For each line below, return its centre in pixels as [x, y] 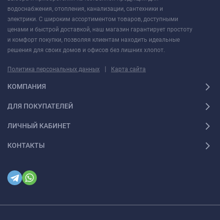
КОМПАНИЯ [27, 87]
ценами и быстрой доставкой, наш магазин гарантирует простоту [100, 29]
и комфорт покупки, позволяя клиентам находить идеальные [94, 40]
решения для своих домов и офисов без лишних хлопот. [86, 50]
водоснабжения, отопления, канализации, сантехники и [85, 9]
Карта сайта [128, 69]
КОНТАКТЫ [26, 146]
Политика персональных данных [54, 69]
